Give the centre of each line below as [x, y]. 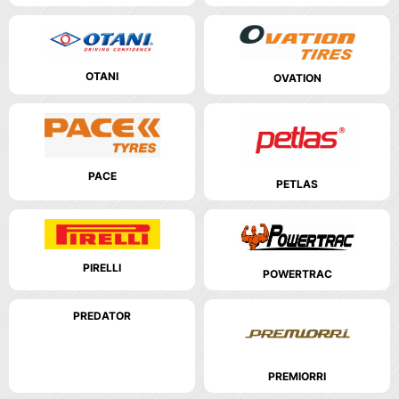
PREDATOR [102, 315]
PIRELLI [102, 268]
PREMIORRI [297, 376]
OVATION [297, 77]
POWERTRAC [297, 273]
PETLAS [297, 184]
